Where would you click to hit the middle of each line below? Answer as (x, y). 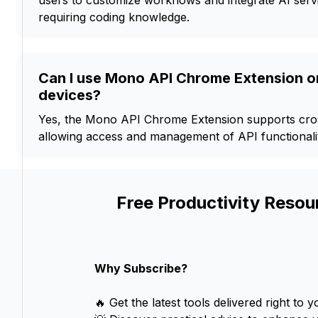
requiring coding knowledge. (114, 17)
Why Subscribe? (141, 269)
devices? (70, 95)
